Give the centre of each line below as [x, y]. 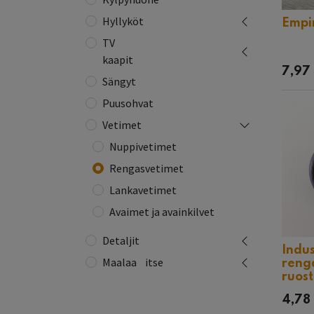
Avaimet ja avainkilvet [162, 212]
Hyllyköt [123, 21]
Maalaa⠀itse [133, 262]
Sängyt [119, 81]
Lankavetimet [143, 190]
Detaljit [121, 240]
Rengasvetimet [146, 168]
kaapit [118, 60]
